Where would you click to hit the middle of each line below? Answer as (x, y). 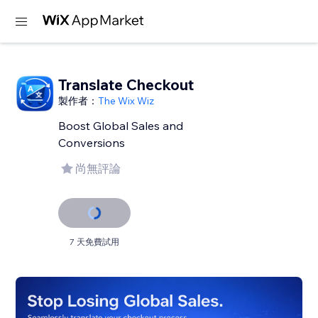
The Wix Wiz (126, 101)
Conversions (92, 143)
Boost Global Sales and (121, 126)
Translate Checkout (126, 84)
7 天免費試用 (95, 242)
